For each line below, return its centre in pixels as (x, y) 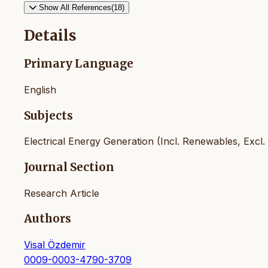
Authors (48, 219)
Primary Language (79, 64)
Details (50, 36)
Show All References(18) (82, 8)
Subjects (48, 115)
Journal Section (69, 167)
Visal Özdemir (55, 245)
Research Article (62, 193)
